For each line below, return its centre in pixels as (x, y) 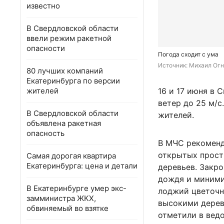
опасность (45, 133)
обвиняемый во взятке (67, 208)
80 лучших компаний (65, 71)
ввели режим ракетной (69, 38)
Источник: (173, 65)
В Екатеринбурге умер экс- (76, 188)
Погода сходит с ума (188, 54)
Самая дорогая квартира (71, 156)
